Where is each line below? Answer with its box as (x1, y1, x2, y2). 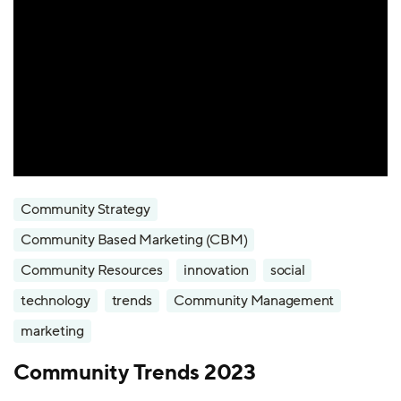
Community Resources (21, 260, 163, 280)
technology (21, 291, 90, 311)
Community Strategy (21, 200, 150, 219)
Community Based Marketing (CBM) (21, 230, 248, 250)
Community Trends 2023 (13, 358, 256, 385)
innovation (183, 260, 249, 280)
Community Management (174, 291, 334, 311)
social (269, 260, 305, 280)
